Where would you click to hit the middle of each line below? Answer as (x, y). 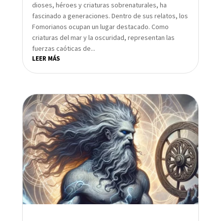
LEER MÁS (46, 58)
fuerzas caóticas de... (63, 48)
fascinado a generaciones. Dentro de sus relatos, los (110, 16)
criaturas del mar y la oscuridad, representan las (103, 37)
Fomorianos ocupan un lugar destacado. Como (100, 27)
